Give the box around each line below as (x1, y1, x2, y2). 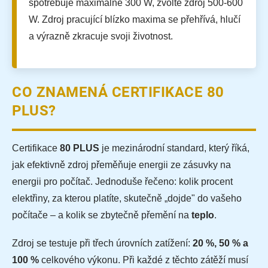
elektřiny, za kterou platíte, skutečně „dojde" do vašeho (12, 193, 242, 204)
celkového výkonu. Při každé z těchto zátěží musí (39, 255, 248, 266)
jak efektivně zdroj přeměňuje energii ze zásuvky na (12, 160, 231, 170)
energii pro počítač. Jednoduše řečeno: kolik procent (12, 176, 233, 187)
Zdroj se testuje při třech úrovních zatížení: (12, 238, 193, 249)
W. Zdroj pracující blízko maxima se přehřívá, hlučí (29, 14, 240, 25)
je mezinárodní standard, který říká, (99, 143, 249, 154)
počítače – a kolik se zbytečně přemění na (12, 210, 191, 221)
